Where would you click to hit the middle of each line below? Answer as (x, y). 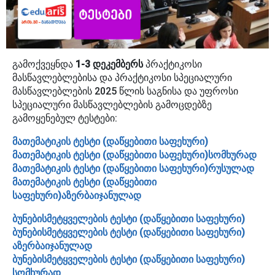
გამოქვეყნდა (44, 64)
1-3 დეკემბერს (109, 64)
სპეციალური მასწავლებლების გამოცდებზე (112, 104)
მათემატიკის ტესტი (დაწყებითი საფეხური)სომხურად (134, 155)
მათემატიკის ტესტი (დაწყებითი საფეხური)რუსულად (133, 168)
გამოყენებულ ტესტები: (65, 118)
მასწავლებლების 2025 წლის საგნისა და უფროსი (125, 91)
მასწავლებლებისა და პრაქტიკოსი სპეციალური (122, 77)
